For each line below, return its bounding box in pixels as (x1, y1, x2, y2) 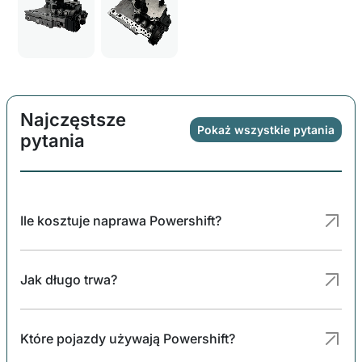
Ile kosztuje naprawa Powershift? (20, 212, 221, 229)
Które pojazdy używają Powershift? (20, 330, 235, 347)
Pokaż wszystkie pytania (197, 122, 335, 137)
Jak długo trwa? (20, 271, 117, 288)
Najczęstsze (20, 108, 126, 130)
